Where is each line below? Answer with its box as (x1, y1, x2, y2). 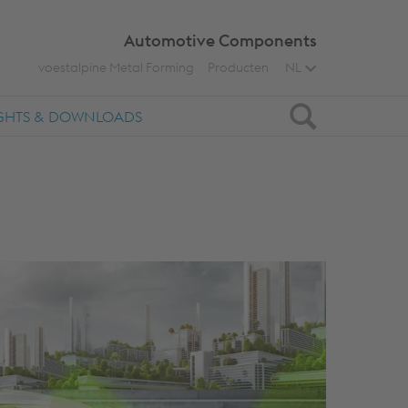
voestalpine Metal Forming (38, 59, 194, 76)
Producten (208, 59, 269, 76)
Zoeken (281, 95, 372, 130)
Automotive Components (124, 30, 317, 51)
